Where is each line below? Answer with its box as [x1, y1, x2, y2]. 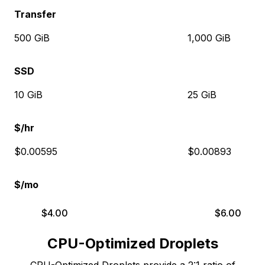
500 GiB [14, 32, 50, 44]
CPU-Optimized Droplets [47, 235, 218, 252]
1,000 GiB [187, 32, 231, 44]
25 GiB [187, 89, 216, 101]
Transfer [14, 8, 56, 20]
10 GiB [14, 89, 43, 101]
